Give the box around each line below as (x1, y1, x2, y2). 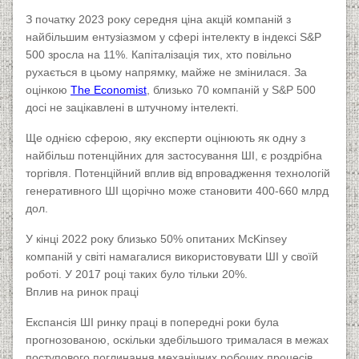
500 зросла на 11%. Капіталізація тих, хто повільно (26, 48, 292, 62)
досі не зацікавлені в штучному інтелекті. (26, 101, 239, 115)
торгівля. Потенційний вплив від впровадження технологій (26, 167, 330, 180)
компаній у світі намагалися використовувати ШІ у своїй (26, 250, 318, 264)
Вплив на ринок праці (26, 285, 139, 299)
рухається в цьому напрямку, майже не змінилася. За (26, 66, 307, 79)
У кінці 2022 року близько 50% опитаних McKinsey (26, 232, 287, 246)
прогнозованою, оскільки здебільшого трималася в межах (26, 333, 329, 347)
